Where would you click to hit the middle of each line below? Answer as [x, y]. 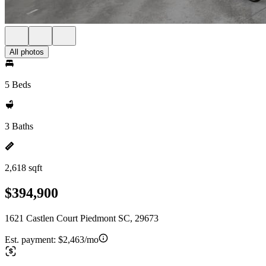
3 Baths [19, 126]
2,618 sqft [23, 168]
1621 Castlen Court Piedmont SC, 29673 [82, 218]
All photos [27, 52]
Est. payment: [31, 239]
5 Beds [18, 85]
